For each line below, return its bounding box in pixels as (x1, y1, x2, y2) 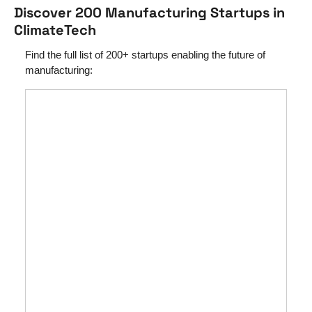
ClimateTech (14, 20, 96, 39)
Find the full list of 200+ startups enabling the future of (25, 48, 265, 61)
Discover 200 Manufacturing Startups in (14, 3, 285, 22)
